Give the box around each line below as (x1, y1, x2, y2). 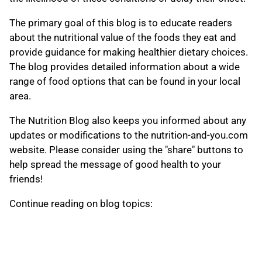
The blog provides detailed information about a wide (9, 61, 240, 73)
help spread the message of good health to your (9, 158, 221, 171)
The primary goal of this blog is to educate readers (9, 17, 232, 29)
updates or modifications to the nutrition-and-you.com (9, 129, 248, 142)
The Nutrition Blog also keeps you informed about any (9, 115, 246, 127)
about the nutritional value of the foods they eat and (9, 32, 236, 44)
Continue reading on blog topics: (9, 198, 153, 210)
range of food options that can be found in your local (9, 75, 240, 88)
